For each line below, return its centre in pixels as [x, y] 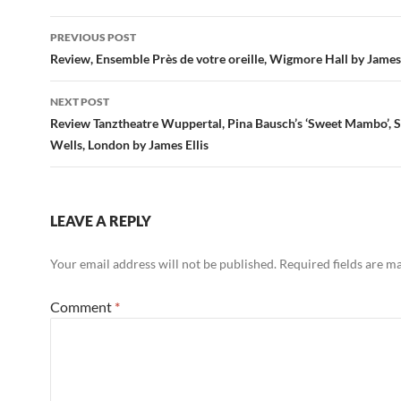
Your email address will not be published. [163, 264]
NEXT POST [80, 102]
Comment [82, 307]
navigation [105, 62]
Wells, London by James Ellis [129, 145]
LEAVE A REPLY [101, 221]
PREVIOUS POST [93, 38]
